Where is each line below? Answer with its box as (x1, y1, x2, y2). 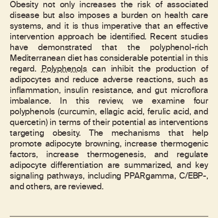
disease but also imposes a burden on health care (10, 9, 208, 23)
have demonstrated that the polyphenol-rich (10, 41, 208, 55)
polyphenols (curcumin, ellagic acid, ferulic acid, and (10, 105, 208, 120)
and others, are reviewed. (10, 180, 104, 195)
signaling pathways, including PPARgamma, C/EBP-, (10, 169, 208, 184)
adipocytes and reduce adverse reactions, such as (10, 73, 208, 88)
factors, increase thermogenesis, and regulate (10, 148, 208, 163)
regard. (10, 62, 41, 77)
